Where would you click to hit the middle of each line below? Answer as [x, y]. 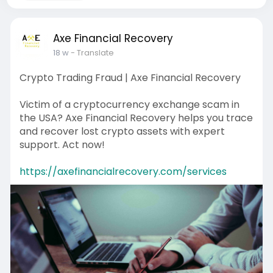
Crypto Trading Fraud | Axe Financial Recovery [130, 78]
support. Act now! [62, 145]
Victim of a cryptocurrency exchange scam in [129, 105]
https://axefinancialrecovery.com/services [123, 172]
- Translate [92, 53]
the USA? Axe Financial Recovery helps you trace [136, 118]
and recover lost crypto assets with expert [122, 131]
